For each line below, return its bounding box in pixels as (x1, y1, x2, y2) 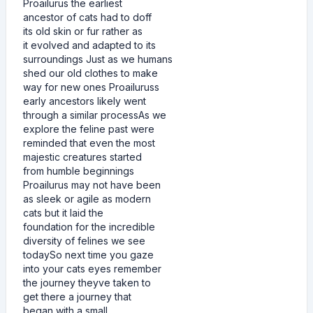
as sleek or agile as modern (23, 193, 151, 205)
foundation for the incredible (23, 221, 155, 233)
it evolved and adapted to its (23, 39, 156, 51)
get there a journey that (23, 291, 131, 303)
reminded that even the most (23, 137, 155, 149)
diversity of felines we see (23, 235, 145, 247)
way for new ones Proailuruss (23, 81, 159, 93)
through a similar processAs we (23, 109, 166, 121)
